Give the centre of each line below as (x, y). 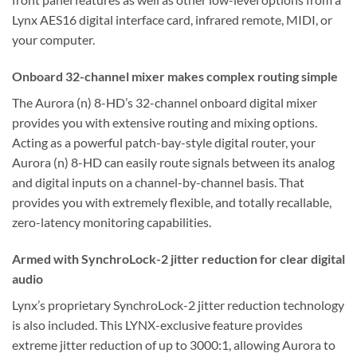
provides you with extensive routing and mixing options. (165, 123)
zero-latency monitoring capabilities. (112, 222)
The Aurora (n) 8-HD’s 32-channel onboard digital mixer (165, 103)
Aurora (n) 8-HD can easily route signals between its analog (173, 163)
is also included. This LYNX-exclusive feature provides (157, 325)
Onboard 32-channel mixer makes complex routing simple (175, 76)
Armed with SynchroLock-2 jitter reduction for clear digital (178, 259)
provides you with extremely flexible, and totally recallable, (172, 202)
